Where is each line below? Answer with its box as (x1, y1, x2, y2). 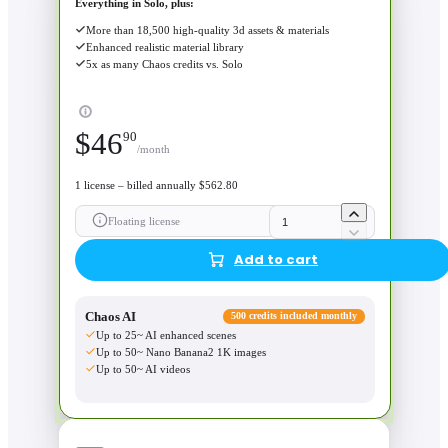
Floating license (108, 214, 180, 227)
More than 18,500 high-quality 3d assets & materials (86, 23, 329, 36)
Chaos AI (85, 308, 136, 324)
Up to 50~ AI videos (96, 362, 190, 375)
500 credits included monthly (231, 310, 357, 322)
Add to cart (234, 249, 319, 269)
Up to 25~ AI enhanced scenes (96, 328, 236, 341)
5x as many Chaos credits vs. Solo (86, 57, 243, 70)
